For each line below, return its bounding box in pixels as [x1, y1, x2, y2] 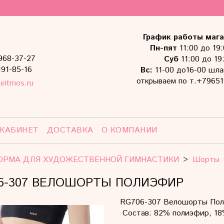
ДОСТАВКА [46, 124, 93, 136]
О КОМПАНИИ [101, 124, 157, 136]
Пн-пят [150, 42, 177, 54]
